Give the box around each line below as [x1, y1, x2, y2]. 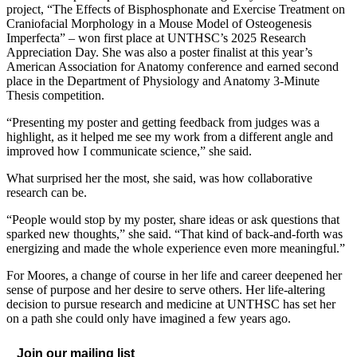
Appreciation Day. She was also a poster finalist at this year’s [6, 45, 312, 60]
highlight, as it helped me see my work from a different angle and [6, 130, 333, 144]
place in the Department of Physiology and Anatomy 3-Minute [6, 74, 320, 88]
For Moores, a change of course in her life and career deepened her [6, 269, 342, 283]
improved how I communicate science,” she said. [6, 144, 252, 159]
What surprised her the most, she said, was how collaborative [6, 171, 312, 186]
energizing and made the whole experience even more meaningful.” [6, 241, 345, 256]
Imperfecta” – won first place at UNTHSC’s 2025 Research [6, 31, 306, 45]
